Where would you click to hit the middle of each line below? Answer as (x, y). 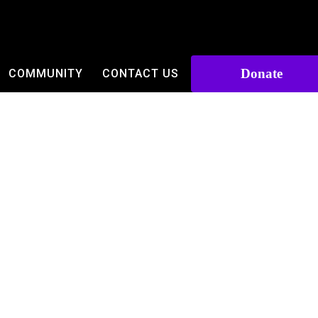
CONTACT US (140, 73)
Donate (262, 73)
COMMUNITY (45, 73)
